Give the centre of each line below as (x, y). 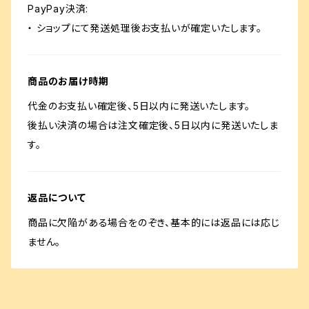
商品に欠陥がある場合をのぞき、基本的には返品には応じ (154, 222)
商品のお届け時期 (68, 81)
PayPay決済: (58, 9)
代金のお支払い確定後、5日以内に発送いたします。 (139, 106)
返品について (57, 198)
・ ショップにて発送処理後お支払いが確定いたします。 (145, 28)
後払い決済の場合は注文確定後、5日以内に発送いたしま (153, 125)
